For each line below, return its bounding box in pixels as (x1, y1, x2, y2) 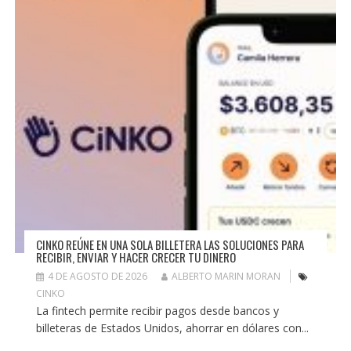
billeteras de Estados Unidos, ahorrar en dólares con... (35, 320, 309, 336)
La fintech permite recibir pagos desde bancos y (35, 303, 279, 319)
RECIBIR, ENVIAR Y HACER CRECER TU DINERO (35, 248, 236, 266)
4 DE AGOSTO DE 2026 (47, 270, 147, 284)
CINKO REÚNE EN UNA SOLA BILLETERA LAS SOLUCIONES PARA (35, 236, 304, 254)
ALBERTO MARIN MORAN (171, 270, 280, 284)
